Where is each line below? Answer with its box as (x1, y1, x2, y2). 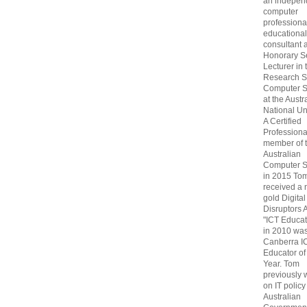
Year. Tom (263, 259, 299, 269)
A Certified (263, 116, 302, 126)
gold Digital (263, 193, 306, 203)
